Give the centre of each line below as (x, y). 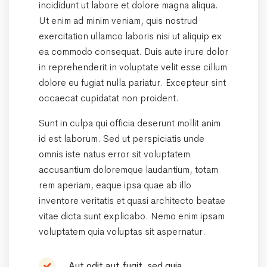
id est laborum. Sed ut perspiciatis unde (122, 138)
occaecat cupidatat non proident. (109, 98)
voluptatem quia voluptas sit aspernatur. (122, 231)
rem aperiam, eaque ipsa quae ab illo (115, 185)
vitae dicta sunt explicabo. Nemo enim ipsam (132, 216)
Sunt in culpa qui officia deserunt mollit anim (130, 123)
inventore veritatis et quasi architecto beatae (132, 200)
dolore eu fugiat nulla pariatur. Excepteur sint (132, 82)
